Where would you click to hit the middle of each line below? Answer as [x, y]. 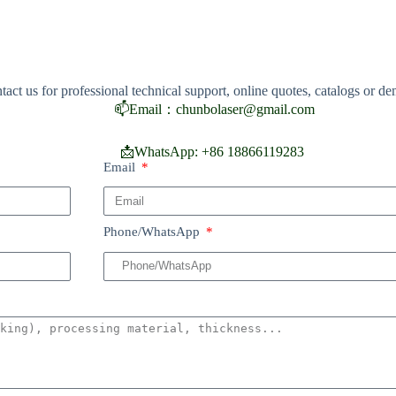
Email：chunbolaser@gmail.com [221, 109]
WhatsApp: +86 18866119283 [221, 151]
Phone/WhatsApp [153, 232]
